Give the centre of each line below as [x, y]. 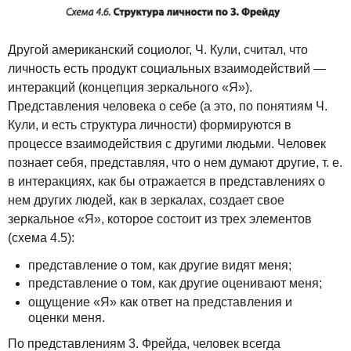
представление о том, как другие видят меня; [159, 266]
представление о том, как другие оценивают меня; [175, 284]
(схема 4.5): [41, 238]
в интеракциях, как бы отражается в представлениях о [166, 182]
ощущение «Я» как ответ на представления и [160, 302]
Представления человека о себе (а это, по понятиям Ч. [168, 107]
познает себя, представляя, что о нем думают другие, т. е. [175, 163]
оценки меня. [66, 317]
